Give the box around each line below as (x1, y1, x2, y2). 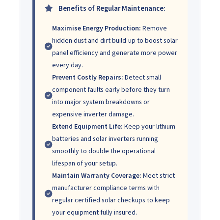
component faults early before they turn (52, 84, 170, 94)
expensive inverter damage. (52, 109, 134, 118)
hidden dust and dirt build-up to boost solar (52, 35, 178, 45)
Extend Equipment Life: (52, 121, 123, 131)
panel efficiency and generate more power (52, 48, 177, 57)
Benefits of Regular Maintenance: (58, 3, 165, 13)
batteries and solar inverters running (52, 134, 158, 143)
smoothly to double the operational (52, 146, 156, 155)
